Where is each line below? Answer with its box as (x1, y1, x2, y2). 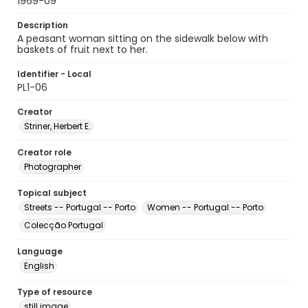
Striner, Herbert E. (24, 120, 91, 132)
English (24, 260, 54, 272)
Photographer (24, 161, 81, 173)
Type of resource (17, 286, 92, 298)
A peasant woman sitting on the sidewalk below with (17, 32, 268, 45)
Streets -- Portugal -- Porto (24, 201, 135, 213)
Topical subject (17, 187, 87, 199)
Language (17, 245, 63, 257)
